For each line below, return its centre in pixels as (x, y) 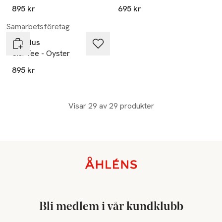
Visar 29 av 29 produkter (111, 106)
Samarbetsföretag (38, 27)
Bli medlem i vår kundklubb (111, 207)
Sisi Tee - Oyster (41, 54)
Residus (26, 43)
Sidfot (18, 162)
